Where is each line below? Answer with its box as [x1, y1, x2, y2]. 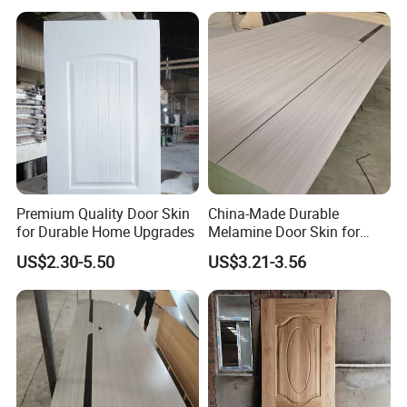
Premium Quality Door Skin [16, 203, 191, 224]
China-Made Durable [207, 203, 339, 224]
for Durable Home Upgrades [16, 222, 195, 243]
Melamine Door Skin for [207, 222, 360, 243]
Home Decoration [207, 240, 320, 261]
